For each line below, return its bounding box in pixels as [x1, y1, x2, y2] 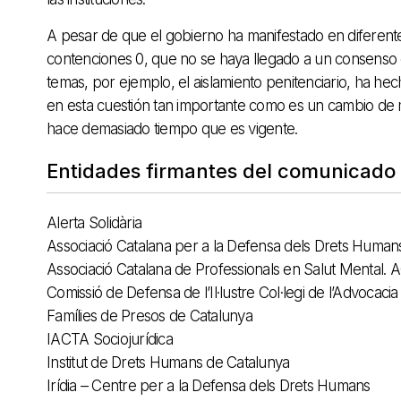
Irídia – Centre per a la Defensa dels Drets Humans [47, 377, 371, 396]
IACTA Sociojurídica [47, 330, 173, 349]
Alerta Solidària [47, 214, 141, 233]
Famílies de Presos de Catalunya [47, 307, 252, 326]
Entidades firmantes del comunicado [47, 159, 396, 183]
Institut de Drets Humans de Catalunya [47, 354, 290, 372]
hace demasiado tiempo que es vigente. [47, 120, 298, 139]
